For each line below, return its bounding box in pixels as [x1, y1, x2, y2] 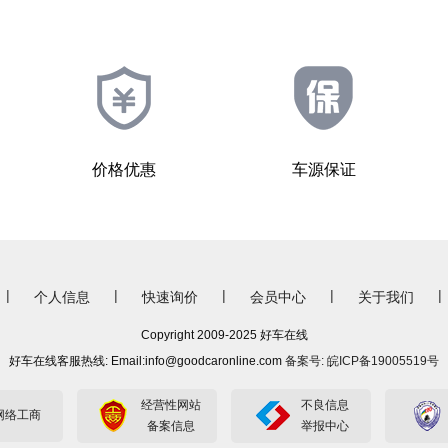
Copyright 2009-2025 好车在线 [140, 327, 308, 342]
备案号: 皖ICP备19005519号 [285, 353, 439, 368]
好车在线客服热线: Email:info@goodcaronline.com [9, 353, 285, 368]
